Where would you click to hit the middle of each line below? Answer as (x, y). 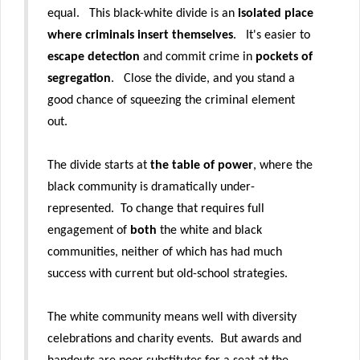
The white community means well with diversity (172, 317)
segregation (79, 78)
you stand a (265, 78)
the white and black (209, 230)
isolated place (274, 13)
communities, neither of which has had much (165, 252)
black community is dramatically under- (151, 187)
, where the (283, 165)
